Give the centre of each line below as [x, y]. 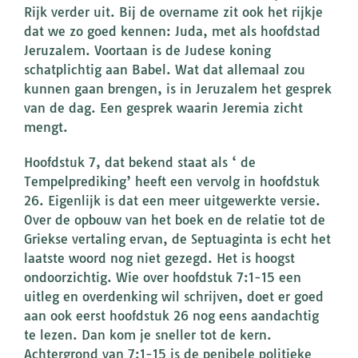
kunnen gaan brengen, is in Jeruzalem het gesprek [178, 89]
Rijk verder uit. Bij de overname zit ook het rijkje [173, 12]
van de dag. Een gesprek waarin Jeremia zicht [163, 108]
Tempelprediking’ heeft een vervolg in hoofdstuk [172, 182]
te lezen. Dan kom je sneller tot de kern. [148, 335]
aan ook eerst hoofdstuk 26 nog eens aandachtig [171, 316]
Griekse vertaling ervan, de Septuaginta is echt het [177, 239]
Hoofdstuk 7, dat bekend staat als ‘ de [140, 163]
